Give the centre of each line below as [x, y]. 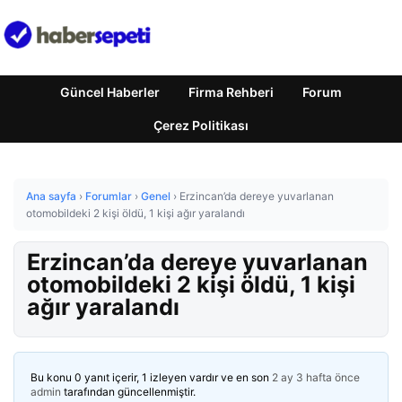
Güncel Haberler [110, 92]
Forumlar [109, 196]
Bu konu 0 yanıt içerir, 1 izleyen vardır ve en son [151, 377]
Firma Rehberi [231, 92]
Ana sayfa [51, 196]
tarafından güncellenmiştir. [128, 392]
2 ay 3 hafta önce [316, 377]
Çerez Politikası [201, 125]
